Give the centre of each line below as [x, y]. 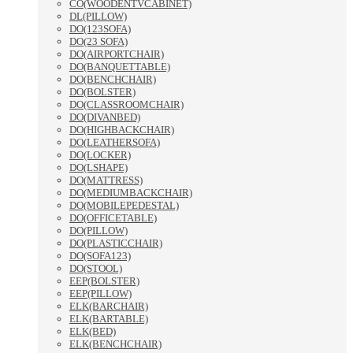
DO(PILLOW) [98, 231]
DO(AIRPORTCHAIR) [117, 54]
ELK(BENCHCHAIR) [115, 344]
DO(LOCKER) [100, 155]
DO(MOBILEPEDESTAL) [124, 206]
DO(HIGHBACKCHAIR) [122, 130]
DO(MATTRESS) [106, 180]
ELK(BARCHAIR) [109, 307]
